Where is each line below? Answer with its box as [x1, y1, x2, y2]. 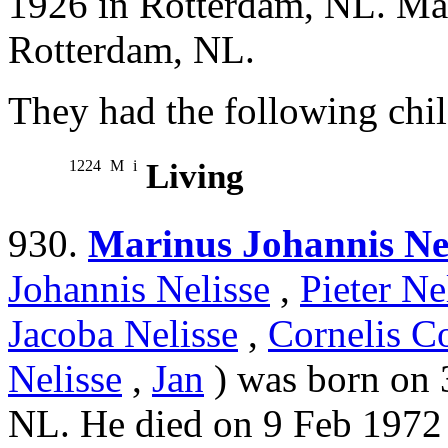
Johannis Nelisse [8, 267, 270, 311]
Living [146, 157, 244, 197]
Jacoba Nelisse [8, 312, 238, 356]
